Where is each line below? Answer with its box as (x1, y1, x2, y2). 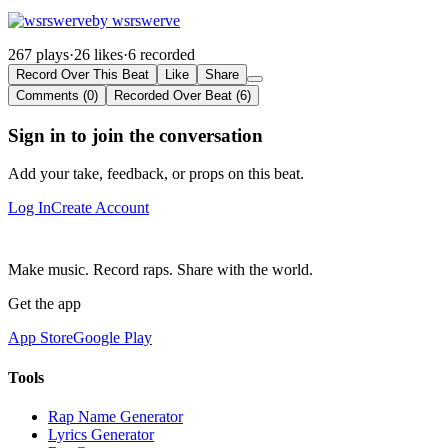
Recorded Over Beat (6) (114, 87, 251, 103)
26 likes (74, 45, 123, 63)
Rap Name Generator (48, 407, 183, 425)
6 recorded (128, 45, 195, 63)
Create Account (51, 199, 149, 217)
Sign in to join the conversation (8, 124, 263, 146)
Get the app (8, 295, 81, 313)
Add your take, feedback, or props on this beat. (8, 165, 304, 183)
